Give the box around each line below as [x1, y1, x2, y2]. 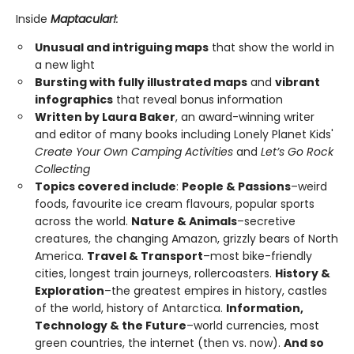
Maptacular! [51, 11, 116, 27]
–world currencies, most [186, 318, 319, 333]
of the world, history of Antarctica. [35, 300, 226, 316]
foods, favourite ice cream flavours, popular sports [35, 196, 314, 212]
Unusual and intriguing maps [35, 40, 209, 55]
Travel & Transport [87, 248, 203, 264]
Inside [16, 11, 51, 27]
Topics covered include [35, 179, 176, 194]
